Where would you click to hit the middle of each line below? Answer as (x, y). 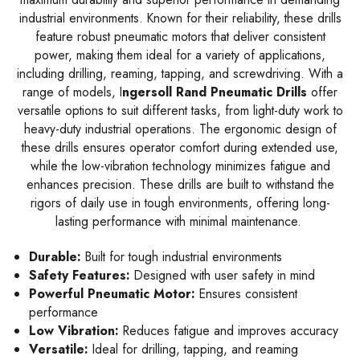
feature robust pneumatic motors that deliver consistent (180, 37)
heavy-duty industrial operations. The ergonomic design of (180, 129)
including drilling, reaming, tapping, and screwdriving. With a (180, 74)
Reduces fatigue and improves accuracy (229, 331)
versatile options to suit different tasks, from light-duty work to (180, 110)
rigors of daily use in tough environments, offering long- (180, 203)
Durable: (55, 257)
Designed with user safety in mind (223, 275)
